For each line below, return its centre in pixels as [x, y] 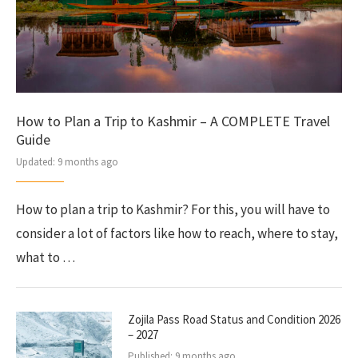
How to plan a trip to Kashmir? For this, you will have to [173, 209]
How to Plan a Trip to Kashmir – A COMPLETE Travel [173, 121]
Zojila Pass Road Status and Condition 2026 [234, 319]
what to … [46, 257]
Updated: [36, 162]
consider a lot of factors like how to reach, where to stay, [177, 233]
